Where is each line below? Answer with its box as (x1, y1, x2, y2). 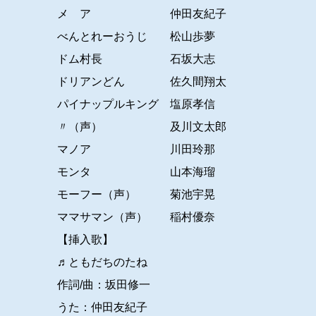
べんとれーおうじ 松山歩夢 (56, 30, 215, 43)
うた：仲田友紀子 (56, 301, 147, 314)
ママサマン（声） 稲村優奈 (56, 211, 215, 224)
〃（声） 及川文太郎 (56, 121, 226, 133)
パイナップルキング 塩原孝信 (56, 98, 215, 111)
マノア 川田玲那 (56, 143, 215, 156)
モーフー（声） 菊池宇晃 (56, 188, 215, 201)
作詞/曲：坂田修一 (56, 279, 150, 291)
